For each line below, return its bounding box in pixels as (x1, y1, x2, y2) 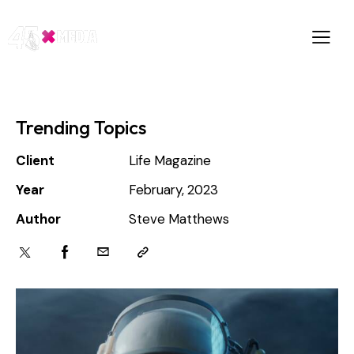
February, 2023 (128, 181, 218, 199)
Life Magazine (128, 152, 211, 170)
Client (16, 152, 55, 170)
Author (16, 210, 61, 228)
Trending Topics (16, 115, 146, 140)
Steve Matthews (128, 210, 229, 228)
